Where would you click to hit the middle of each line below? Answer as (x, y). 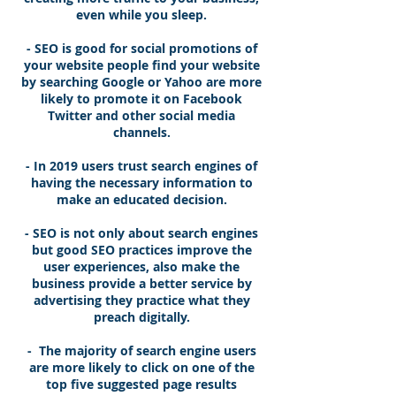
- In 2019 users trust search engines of (141, 166)
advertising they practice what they (141, 300)
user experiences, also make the (141, 267)
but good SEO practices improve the (141, 250)
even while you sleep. (141, 15)
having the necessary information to (141, 183)
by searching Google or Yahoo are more (141, 82)
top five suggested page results (141, 384)
